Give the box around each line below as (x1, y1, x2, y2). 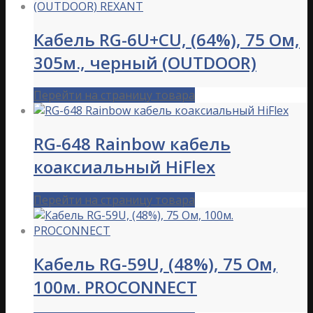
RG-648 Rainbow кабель (34, 132, 231, 156)
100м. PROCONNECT (34, 275, 197, 299)
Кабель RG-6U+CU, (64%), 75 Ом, (34, 27, 300, 51)
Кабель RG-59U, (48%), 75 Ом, (34, 252, 277, 276)
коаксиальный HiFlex (34, 155, 215, 179)
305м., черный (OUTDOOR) (34, 50, 256, 74)
